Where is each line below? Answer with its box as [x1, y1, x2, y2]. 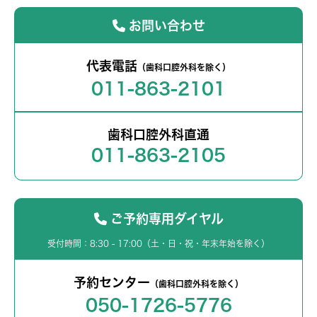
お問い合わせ [128, 18, 205, 32]
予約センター [74, 276, 150, 289]
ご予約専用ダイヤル [110, 212, 224, 225]
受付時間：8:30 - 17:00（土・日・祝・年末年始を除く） [47, 239, 270, 248]
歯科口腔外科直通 [108, 128, 209, 142]
